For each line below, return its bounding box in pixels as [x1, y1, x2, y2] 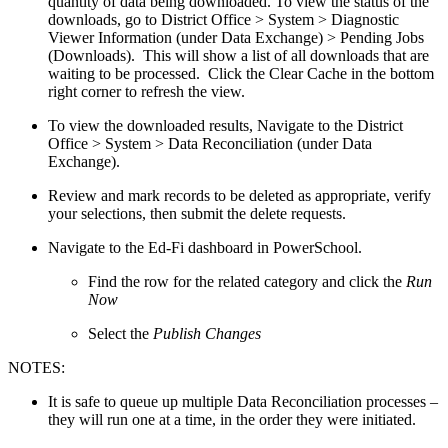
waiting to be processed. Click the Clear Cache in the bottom [48, 64, 434, 82]
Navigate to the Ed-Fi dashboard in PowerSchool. [48, 238, 362, 256]
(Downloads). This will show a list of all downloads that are [48, 46, 429, 64]
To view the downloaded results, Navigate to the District [48, 116, 403, 134]
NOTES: [8, 358, 65, 376]
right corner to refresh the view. [48, 82, 245, 100]
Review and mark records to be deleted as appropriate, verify [48, 186, 431, 204]
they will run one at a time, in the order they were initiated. [48, 410, 416, 428]
